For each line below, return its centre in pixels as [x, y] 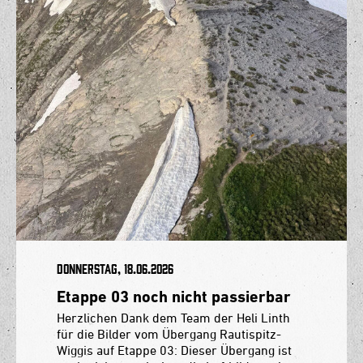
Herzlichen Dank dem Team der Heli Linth [173, 317]
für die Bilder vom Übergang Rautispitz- [169, 333]
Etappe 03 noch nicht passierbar [174, 296]
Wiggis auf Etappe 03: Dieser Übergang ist [174, 350]
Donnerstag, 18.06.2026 [115, 269]
